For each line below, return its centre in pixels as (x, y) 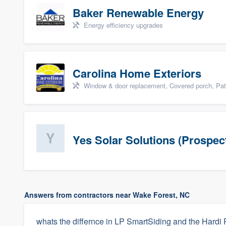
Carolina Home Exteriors (137, 73)
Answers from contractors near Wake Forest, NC (107, 195)
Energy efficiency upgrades (122, 25)
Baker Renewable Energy (138, 13)
